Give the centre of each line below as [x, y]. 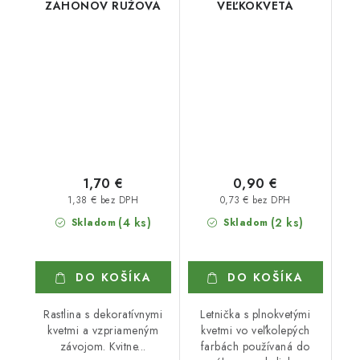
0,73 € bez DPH [255, 200]
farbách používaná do [255, 346]
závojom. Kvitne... [103, 346]
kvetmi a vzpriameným [103, 330]
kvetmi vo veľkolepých [256, 330]
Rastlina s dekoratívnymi [103, 314]
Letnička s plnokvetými [256, 314]
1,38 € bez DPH [103, 200]
